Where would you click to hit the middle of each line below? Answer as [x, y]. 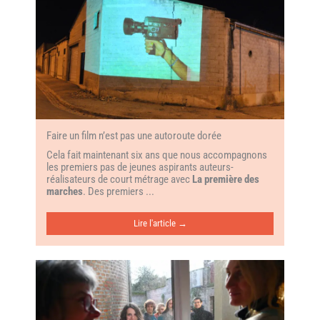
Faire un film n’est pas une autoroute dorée [134, 136]
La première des [226, 180]
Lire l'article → [160, 224]
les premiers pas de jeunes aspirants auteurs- [140, 167]
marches [65, 192]
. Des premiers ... [119, 192]
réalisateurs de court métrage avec [119, 180]
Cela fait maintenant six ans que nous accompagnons [157, 155]
